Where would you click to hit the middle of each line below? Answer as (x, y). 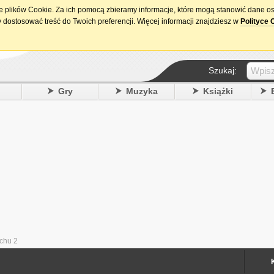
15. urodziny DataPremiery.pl (222, 10)
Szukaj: (223, 70)
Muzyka (142, 91)
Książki (218, 91)
